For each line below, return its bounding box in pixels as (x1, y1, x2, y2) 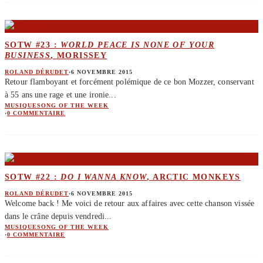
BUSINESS (5, 50, 51, 60)
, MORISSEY (50, 50, 107, 60)
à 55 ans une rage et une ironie (5, 90, 109, 99)
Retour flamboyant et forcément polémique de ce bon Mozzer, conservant (5, 77, 254, 86)
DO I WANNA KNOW (60, 173, 147, 182)
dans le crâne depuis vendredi (5, 211, 105, 221)
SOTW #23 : (5, 40, 61, 49)
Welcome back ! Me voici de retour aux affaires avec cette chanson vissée (5, 198, 255, 208)
